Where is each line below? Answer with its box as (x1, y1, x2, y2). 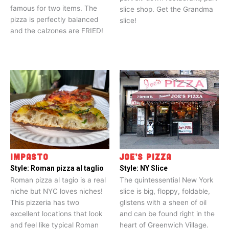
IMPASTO (10, 152, 49, 162)
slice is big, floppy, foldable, (120, 187, 210, 196)
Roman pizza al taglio (31, 164, 104, 173)
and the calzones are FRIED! (10, 27, 103, 35)
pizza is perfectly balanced (10, 15, 98, 24)
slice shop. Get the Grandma (120, 5, 213, 14)
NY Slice (140, 164, 168, 173)
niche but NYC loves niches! (10, 187, 103, 196)
